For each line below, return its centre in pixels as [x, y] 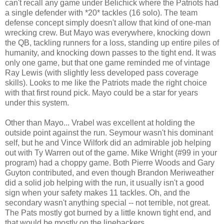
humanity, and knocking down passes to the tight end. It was [110, 52]
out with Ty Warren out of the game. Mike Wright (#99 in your [111, 152]
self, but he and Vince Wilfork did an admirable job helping [108, 142]
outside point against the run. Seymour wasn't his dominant [109, 132]
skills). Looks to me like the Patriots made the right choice [106, 82]
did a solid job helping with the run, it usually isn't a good [104, 182]
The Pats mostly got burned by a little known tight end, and [108, 212]
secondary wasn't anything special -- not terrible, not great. [107, 202]
